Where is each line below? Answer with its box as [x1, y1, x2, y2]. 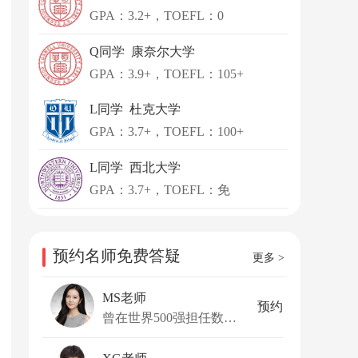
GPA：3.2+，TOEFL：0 [89, 9, 224, 22]
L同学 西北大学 [89, 161, 181, 174]
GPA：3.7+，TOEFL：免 [89, 183, 230, 197]
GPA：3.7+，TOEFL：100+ [89, 125, 244, 138]
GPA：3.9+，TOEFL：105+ [89, 67, 244, 81]
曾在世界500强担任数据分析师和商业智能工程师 [224, 310, 237, 324]
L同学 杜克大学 [89, 102, 181, 116]
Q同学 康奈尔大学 [89, 45, 195, 58]
